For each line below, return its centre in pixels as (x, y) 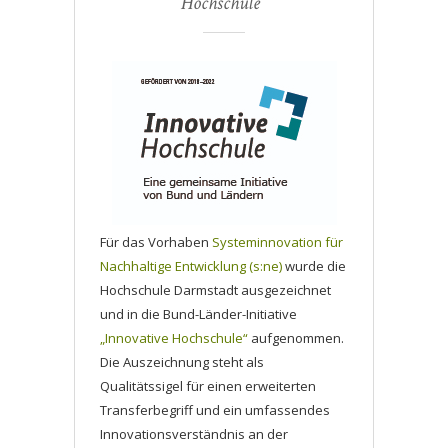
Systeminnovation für (277, 242)
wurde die (314, 266)
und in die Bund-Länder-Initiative (198, 314)
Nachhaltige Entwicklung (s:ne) (191, 266)
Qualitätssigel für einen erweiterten (208, 386)
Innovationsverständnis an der (194, 434)
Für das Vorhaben (156, 242)
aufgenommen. (296, 338)
